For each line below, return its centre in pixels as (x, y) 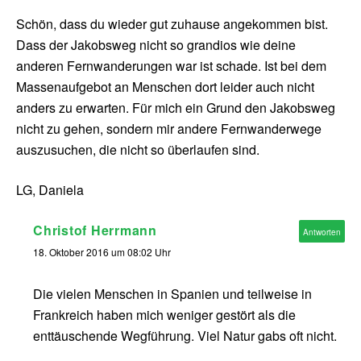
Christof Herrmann (95, 230)
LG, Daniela (50, 190)
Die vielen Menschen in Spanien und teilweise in (172, 294)
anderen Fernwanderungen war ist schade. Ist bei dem (171, 66)
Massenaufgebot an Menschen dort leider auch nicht (165, 87)
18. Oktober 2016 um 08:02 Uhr (102, 252)
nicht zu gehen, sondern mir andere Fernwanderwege (169, 129)
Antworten (322, 232)
